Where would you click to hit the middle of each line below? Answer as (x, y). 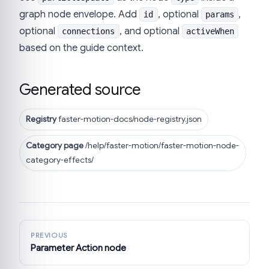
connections (89, 32)
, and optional (150, 32)
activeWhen (210, 32)
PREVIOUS (49, 235)
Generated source (80, 90)
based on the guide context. (81, 48)
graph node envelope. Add (79, 15)
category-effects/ (60, 160)
